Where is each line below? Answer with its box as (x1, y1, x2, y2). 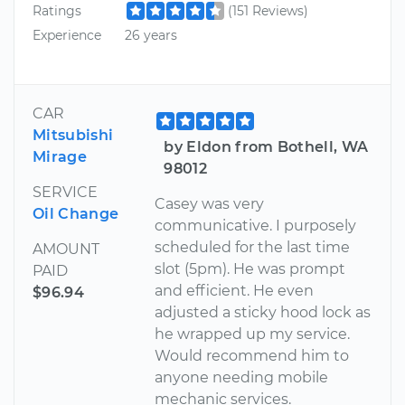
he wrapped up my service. (155, 325, 351, 343)
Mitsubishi (33, 126, 114, 144)
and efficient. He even (155, 281, 315, 299)
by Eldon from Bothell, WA (164, 137, 369, 155)
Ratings (33, 2, 81, 19)
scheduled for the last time (155, 238, 351, 256)
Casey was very (155, 194, 265, 212)
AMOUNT (33, 240, 99, 258)
